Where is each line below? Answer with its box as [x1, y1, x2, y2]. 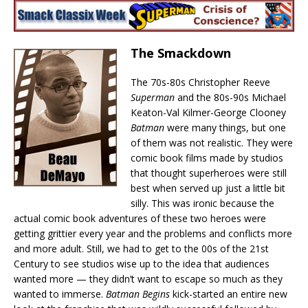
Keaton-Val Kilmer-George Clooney [131, 106, 286, 120]
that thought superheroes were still [131, 166, 287, 180]
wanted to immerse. [14, 287, 106, 301]
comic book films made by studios [131, 151, 283, 165]
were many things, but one [164, 121, 286, 135]
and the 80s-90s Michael [175, 91, 286, 104]
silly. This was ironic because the [131, 197, 274, 210]
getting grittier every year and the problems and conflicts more [14, 227, 292, 241]
